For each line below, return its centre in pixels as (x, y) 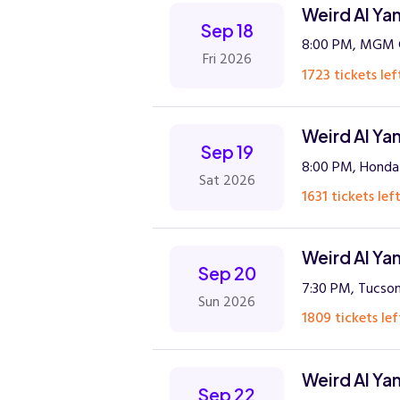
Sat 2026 (227, 181)
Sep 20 (227, 274)
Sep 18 (227, 30)
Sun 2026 (227, 302)
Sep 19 (227, 151)
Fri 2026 (227, 59)
